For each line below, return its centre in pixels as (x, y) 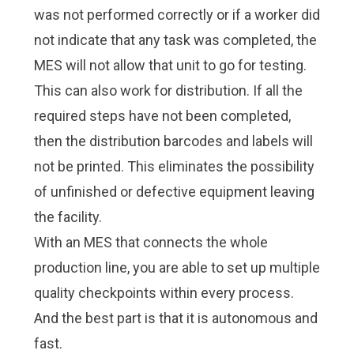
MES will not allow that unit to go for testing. (170, 65)
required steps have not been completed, (162, 116)
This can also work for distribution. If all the (168, 90)
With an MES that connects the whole (151, 242)
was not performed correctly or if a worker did (177, 15)
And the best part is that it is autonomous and (175, 318)
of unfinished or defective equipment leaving (174, 192)
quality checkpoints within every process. (164, 293)
